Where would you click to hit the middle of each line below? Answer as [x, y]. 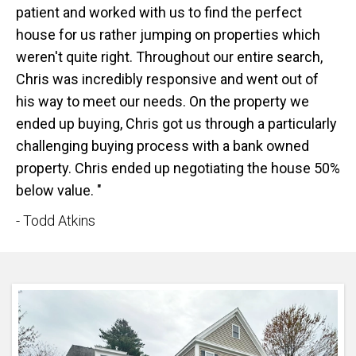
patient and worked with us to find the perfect [159, 13]
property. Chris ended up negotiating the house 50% [178, 168]
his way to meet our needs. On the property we [163, 102]
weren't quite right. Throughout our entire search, [169, 57]
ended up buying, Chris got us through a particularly [176, 124]
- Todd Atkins [56, 221]
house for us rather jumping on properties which [168, 35]
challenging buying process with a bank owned [163, 146]
